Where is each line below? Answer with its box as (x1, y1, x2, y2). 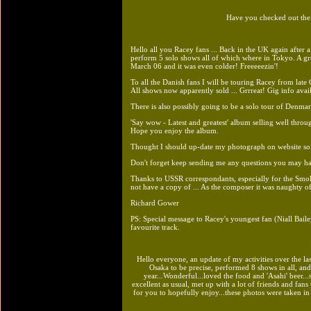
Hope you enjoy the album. (131, 126, 219, 135)
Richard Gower (131, 198, 179, 207)
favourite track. (131, 222, 180, 231)
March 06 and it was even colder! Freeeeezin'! (131, 61, 278, 70)
